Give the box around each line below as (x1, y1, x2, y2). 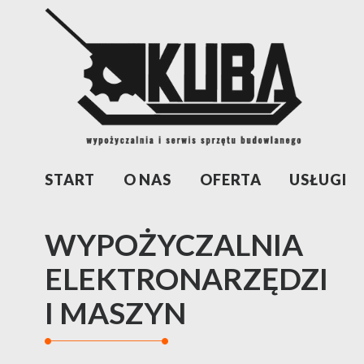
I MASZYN (45, 294, 186, 331)
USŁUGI (289, 171, 347, 188)
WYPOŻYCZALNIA (45, 226, 303, 262)
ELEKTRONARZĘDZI (45, 260, 328, 297)
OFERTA (200, 171, 262, 188)
